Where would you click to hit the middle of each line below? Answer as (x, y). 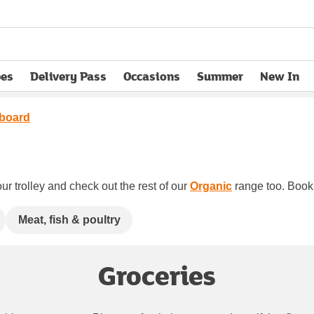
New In (280, 76)
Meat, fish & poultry (69, 219)
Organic (211, 186)
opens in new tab (77, 84)
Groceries (157, 274)
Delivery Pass (68, 76)
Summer (220, 76)
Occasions (152, 76)
